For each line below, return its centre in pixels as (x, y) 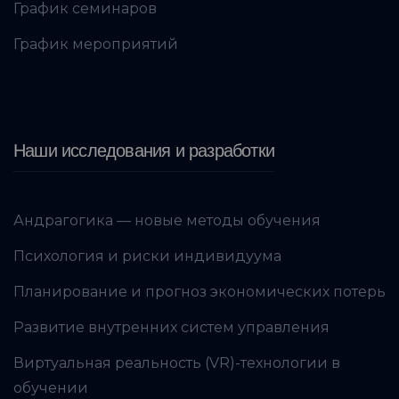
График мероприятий (96, 44)
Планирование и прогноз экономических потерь (199, 291)
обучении (51, 387)
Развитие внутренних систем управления (171, 327)
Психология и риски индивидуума (147, 256)
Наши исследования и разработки (144, 150)
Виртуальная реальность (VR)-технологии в (177, 362)
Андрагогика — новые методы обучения (167, 220)
